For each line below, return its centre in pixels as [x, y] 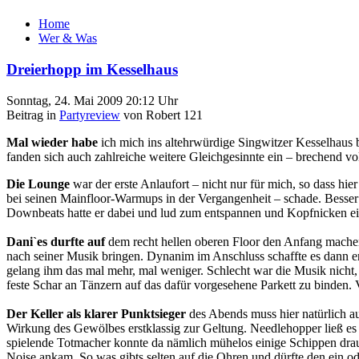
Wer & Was [68, 38]
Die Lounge [38, 184]
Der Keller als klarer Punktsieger [96, 313]
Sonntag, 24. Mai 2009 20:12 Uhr [92, 100]
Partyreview [90, 115]
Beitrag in [33, 115]
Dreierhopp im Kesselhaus [92, 70]
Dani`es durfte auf [57, 241]
